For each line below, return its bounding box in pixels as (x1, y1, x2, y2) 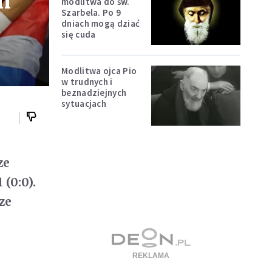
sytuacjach (61, 98, 106, 110)
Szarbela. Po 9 (61, 6, 121, 18)
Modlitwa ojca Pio (61, 65, 137, 77)
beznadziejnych (61, 87, 127, 99)
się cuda (61, 28, 96, 40)
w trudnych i (61, 76, 113, 88)
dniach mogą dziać (61, 17, 140, 29)
